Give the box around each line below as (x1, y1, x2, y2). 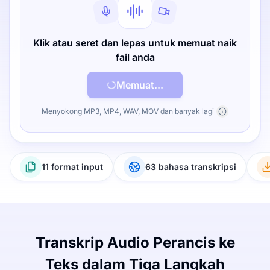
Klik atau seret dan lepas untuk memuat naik (33, 37, 237, 49)
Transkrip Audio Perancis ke (35, 234, 235, 251)
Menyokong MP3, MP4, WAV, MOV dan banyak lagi (42, 107, 214, 116)
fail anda (115, 51, 155, 63)
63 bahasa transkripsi (145, 162, 236, 172)
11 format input (42, 162, 103, 172)
